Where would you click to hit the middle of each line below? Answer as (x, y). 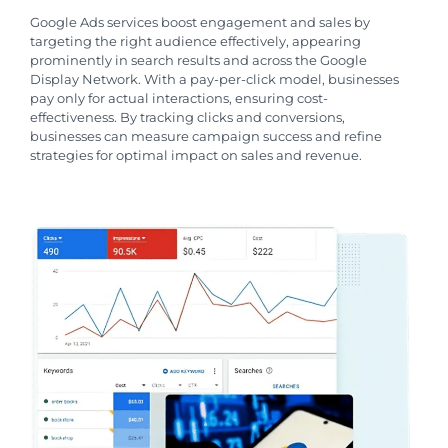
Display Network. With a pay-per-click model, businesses (214, 78)
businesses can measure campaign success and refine (206, 135)
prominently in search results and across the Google (198, 59)
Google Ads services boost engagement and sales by (200, 21)
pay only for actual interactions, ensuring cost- (179, 97)
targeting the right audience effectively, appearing (195, 40)
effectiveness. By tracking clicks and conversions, (187, 116)
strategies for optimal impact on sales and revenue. (196, 154)
